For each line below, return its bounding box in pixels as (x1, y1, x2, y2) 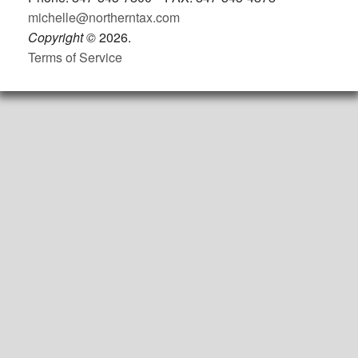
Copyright (28, 28, 86, 47)
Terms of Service (28, 48, 122, 67)
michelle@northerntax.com (28, 8, 180, 27)
